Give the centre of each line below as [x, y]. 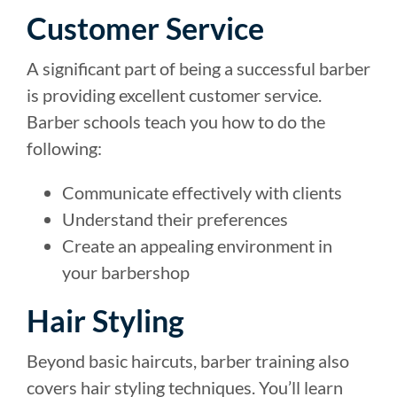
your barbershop [126, 272]
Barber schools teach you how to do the [176, 121]
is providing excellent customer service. [174, 94]
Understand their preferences [175, 218]
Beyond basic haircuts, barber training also [188, 360]
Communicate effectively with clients [202, 192]
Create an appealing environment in [197, 245]
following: [64, 148]
